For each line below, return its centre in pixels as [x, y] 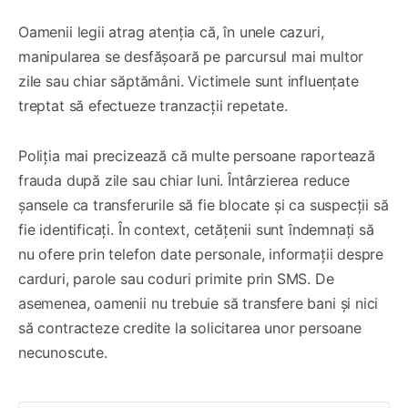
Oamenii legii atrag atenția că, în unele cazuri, [171, 31]
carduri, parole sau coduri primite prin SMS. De [176, 278]
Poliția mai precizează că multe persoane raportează [197, 155]
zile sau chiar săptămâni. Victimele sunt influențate [189, 81]
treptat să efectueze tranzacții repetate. [153, 105]
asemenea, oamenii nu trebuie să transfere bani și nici [199, 303]
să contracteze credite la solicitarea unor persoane [190, 327]
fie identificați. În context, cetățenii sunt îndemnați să [196, 229]
